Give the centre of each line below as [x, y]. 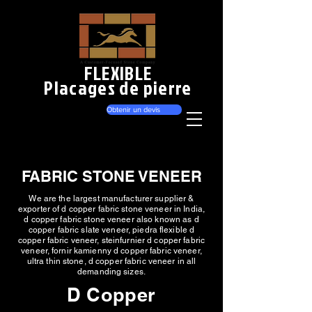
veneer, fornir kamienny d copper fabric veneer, [111, 251]
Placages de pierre [118, 88]
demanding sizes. [111, 272]
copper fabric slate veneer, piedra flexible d [111, 230]
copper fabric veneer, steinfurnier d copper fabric [111, 240]
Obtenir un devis [133, 109]
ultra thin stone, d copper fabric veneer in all [111, 261]
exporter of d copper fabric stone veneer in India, [111, 209]
